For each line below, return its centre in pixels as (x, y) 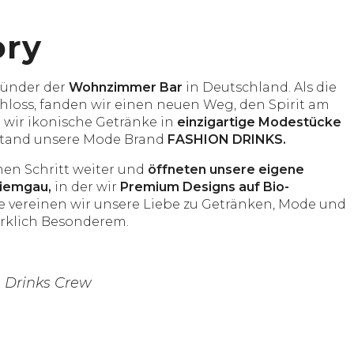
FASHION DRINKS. (227, 139)
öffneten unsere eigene (226, 169)
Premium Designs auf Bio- (205, 187)
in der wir (86, 187)
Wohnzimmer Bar (126, 87)
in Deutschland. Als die (260, 87)
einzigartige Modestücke (259, 122)
